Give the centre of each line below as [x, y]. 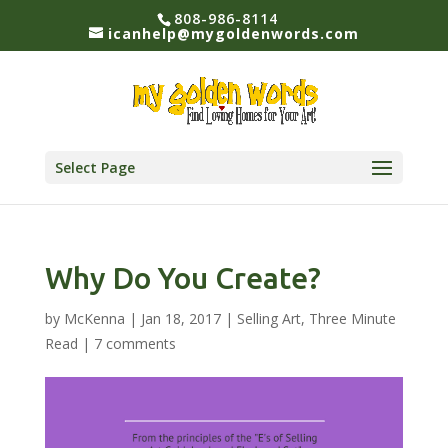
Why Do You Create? [182, 278]
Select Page [94, 167]
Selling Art [268, 318]
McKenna [94, 318]
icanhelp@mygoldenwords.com [233, 33]
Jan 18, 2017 [180, 318]
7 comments [134, 343]
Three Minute [352, 318]
